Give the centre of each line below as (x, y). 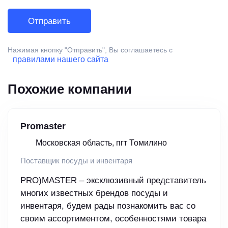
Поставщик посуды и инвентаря (76, 161)
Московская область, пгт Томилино (101, 143)
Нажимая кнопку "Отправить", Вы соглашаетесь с (90, 50)
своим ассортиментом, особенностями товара (113, 219)
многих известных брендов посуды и (94, 193)
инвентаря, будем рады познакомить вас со (108, 206)
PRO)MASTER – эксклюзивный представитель (113, 181)
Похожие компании (70, 89)
